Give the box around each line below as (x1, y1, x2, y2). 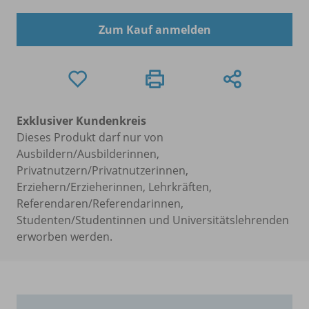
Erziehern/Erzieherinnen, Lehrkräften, (17, 179, 212, 195)
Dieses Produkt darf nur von (17, 129, 163, 145)
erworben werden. (17, 228, 112, 244)
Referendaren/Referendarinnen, (17, 195, 183, 211)
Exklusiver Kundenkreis (17, 112, 146, 128)
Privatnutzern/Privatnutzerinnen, (17, 162, 188, 178)
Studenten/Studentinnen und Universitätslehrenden (17, 212, 289, 228)
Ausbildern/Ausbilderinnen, (17, 146, 159, 161)
